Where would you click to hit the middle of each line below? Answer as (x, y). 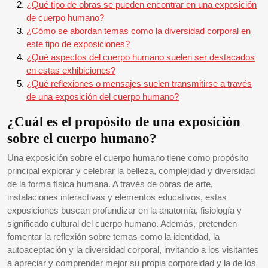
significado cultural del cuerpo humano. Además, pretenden (122, 223)
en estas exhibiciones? (71, 70)
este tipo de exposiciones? (78, 44)
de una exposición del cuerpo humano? (103, 96)
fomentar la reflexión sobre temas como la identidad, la (113, 236)
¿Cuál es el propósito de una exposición (124, 121)
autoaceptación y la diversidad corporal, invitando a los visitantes (133, 249)
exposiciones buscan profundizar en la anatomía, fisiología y (124, 210)
